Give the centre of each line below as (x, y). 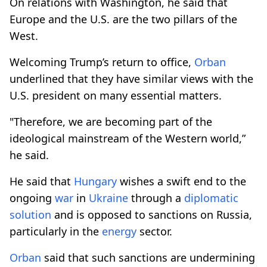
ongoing (32, 198)
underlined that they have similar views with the (131, 78)
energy (119, 231)
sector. (154, 231)
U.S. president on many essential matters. (116, 95)
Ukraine (108, 198)
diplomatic (211, 198)
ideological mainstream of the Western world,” (128, 138)
